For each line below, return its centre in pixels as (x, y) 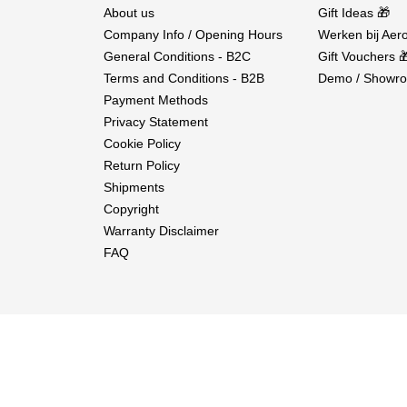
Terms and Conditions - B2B (184, 79)
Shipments (134, 188)
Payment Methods (156, 100)
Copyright (131, 209)
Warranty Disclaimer (161, 231)
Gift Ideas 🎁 (354, 13)
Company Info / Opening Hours (193, 35)
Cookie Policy (142, 144)
